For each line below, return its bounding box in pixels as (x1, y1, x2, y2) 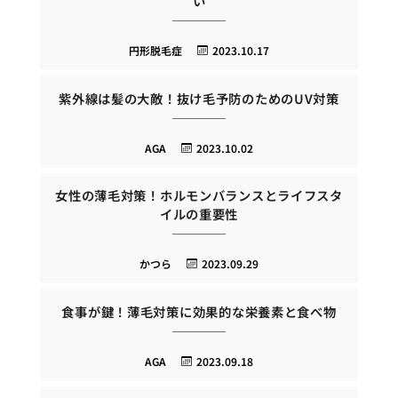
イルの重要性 (159, 204, 239, 224)
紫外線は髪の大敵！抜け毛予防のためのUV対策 (59, 88, 339, 107)
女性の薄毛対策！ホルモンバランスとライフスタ (55, 186, 343, 205)
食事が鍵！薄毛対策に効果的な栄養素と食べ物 (61, 301, 337, 321)
